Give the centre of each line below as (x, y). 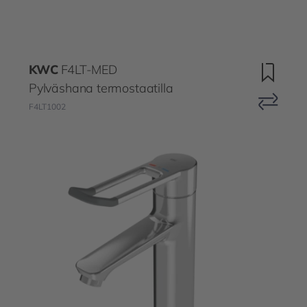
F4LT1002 (47, 106)
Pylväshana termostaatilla (101, 88)
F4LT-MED (89, 69)
